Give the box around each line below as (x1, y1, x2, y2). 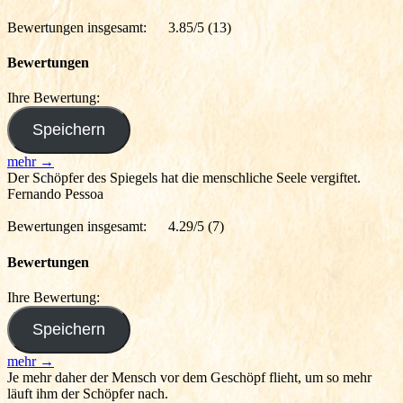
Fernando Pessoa (7, 186, 103, 202)
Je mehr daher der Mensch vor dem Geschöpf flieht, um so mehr (7, 369, 372, 385)
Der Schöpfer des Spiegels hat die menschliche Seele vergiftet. (7, 170, 361, 186)
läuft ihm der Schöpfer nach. (7, 385, 168, 401)
